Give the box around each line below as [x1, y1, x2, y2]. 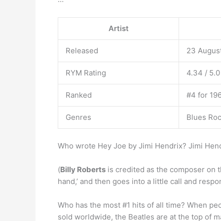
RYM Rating [66, 68, 106, 77]
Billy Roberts [60, 164, 106, 174]
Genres [66, 112, 91, 122]
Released [66, 46, 98, 55]
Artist [108, 24, 129, 33]
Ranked [66, 90, 92, 100]
